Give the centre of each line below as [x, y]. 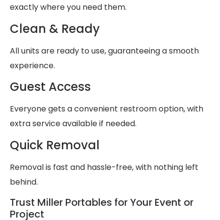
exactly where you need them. [68, 7]
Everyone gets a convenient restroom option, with [107, 109]
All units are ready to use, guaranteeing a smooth [104, 51]
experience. [32, 65]
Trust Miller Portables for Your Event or [102, 203]
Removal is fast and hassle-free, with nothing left [104, 167]
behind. [24, 182]
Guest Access [50, 87]
